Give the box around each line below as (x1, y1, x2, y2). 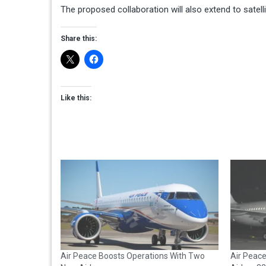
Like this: (61, 93, 91, 102)
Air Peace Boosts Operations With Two (61, 251, 205, 261)
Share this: (61, 34, 97, 43)
